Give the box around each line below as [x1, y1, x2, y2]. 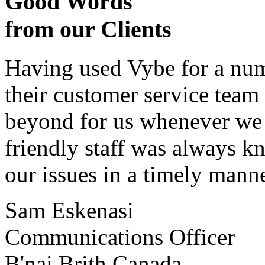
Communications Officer [5, 224, 235, 250]
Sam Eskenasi [5, 197, 134, 223]
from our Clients [5, 16, 172, 43]
